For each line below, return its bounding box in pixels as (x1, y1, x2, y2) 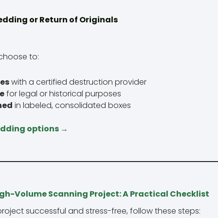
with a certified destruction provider (9, 76, 146, 88)
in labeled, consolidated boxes (13, 99, 131, 111)
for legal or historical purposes (4, 88, 121, 99)
